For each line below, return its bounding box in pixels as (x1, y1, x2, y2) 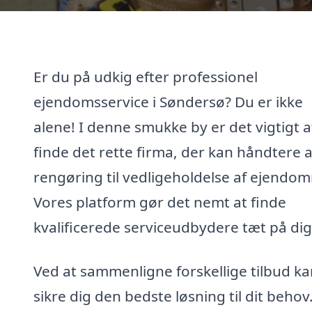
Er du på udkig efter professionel (33, 66, 258, 86)
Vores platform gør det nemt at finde (33, 192, 286, 212)
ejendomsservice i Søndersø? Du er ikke (33, 91, 303, 111)
